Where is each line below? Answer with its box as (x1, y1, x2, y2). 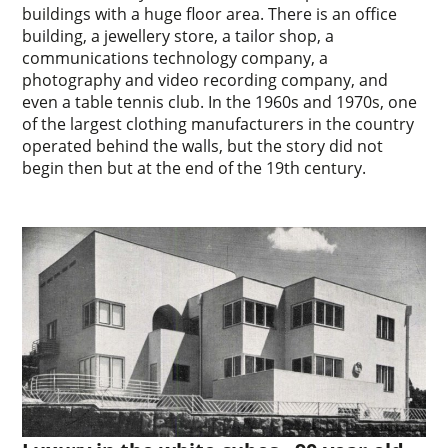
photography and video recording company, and (22, 69, 389, 92)
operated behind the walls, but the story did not (22, 135, 384, 158)
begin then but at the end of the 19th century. (22, 157, 367, 180)
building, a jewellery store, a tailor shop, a (22, 25, 335, 48)
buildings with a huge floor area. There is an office (22, 3, 398, 26)
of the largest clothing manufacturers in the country (22, 113, 415, 136)
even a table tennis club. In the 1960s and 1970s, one (22, 91, 418, 114)
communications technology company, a (22, 47, 329, 70)
